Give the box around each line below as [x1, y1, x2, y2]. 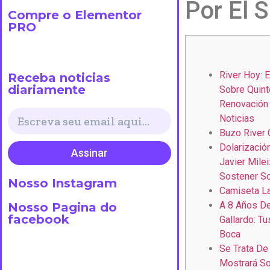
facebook [8, 212, 69, 227]
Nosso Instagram [8, 175, 117, 190]
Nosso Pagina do [8, 199, 117, 215]
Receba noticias [8, 70, 110, 85]
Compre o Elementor [8, 7, 142, 22]
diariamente [8, 82, 86, 97]
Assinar [71, 146, 108, 159]
